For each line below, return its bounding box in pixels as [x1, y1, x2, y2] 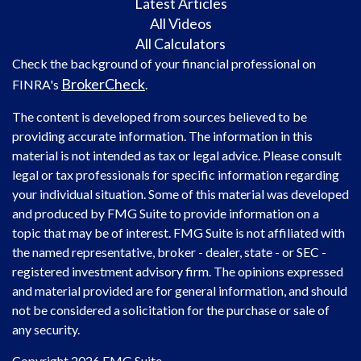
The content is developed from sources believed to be [12, 109, 307, 125]
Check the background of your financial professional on [12, 56, 316, 72]
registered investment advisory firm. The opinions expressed [12, 263, 343, 280]
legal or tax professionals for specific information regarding [12, 167, 339, 183]
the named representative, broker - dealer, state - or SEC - [12, 244, 326, 260]
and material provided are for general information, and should [12, 283, 347, 299]
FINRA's [12, 77, 61, 93]
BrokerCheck [61, 75, 145, 93]
